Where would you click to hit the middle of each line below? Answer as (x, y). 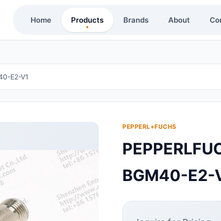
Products (87, 20)
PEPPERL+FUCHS (149, 127)
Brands (136, 20)
